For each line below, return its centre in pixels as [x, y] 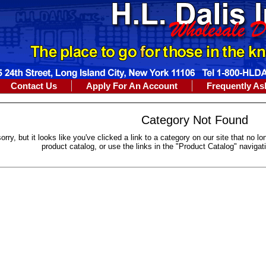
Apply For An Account [132, 86]
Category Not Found [195, 120]
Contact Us [34, 86]
